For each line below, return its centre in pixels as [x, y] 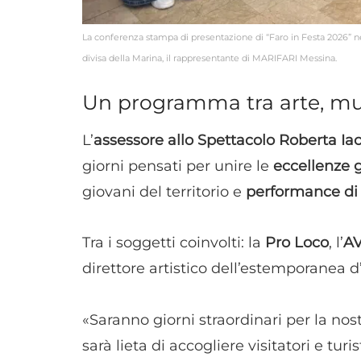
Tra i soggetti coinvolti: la [174, 243]
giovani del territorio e [164, 191]
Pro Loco [297, 243]
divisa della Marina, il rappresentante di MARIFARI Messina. [210, 58]
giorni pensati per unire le [178, 166]
